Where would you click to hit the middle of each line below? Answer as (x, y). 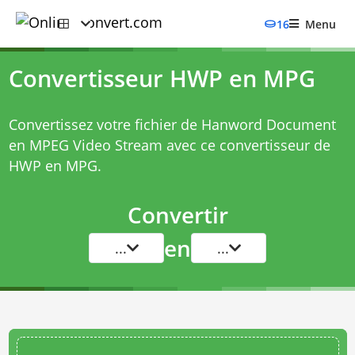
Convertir (177, 215)
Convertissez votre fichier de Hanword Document (172, 124)
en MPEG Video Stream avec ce (114, 145)
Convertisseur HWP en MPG (162, 78)
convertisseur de (275, 145)
